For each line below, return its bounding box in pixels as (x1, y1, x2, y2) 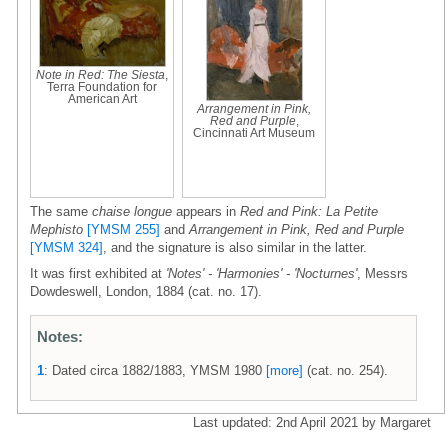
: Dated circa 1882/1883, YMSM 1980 (44, 362, 266, 378)
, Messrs (357, 265, 408, 281)
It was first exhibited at (30, 265, 166, 281)
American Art (67, 92, 137, 105)
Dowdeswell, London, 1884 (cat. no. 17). (30, 283, 262, 299)
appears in (172, 203, 240, 219)
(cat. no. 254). (303, 362, 388, 378)
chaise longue (92, 203, 172, 219)
